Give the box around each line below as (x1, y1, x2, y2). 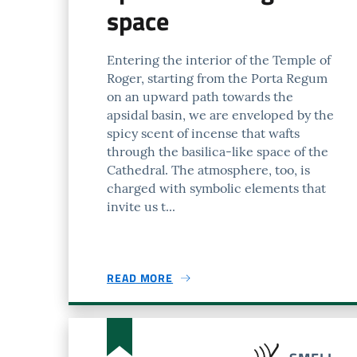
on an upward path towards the (107, 88, 293, 104)
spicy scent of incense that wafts (107, 125, 300, 141)
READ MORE (107, 269, 174, 286)
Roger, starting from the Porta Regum (107, 70, 328, 86)
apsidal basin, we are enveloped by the (107, 107, 334, 123)
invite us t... (107, 198, 175, 214)
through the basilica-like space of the (107, 143, 328, 159)
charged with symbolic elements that (107, 180, 326, 196)
